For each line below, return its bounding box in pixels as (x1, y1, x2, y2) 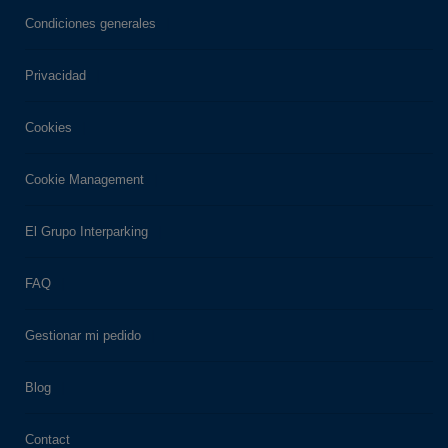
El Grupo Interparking (25, 223, 148, 239)
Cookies (25, 119, 72, 135)
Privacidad (25, 67, 86, 83)
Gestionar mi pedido (25, 327, 141, 343)
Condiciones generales (25, 15, 156, 31)
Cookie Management (25, 171, 144, 187)
